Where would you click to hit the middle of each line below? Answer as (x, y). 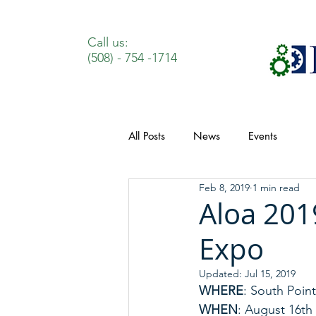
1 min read (276, 187)
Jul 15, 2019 (270, 274)
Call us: (108, 42)
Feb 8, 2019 (224, 187)
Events (263, 136)
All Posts (147, 136)
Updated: (222, 274)
